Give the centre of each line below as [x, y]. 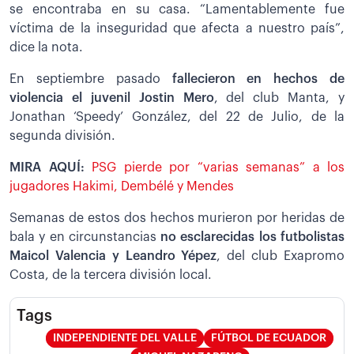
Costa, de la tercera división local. [111, 275]
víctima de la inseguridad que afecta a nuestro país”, [177, 28]
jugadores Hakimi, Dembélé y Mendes [122, 186]
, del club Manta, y [279, 98]
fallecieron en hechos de [258, 79]
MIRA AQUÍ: [51, 167]
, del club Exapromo [281, 256]
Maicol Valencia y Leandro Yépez [113, 256]
